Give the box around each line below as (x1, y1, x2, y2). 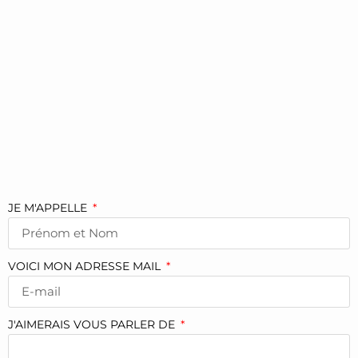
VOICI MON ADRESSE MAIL (8, 258, 164, 273)
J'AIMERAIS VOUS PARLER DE (8, 316, 178, 332)
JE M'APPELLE (8, 200, 90, 215)
